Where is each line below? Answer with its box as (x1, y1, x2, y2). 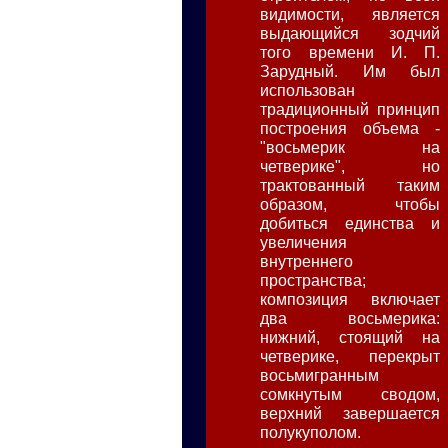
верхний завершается (260, 403, 441, 422)
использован (260, 80, 356, 99)
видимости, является (260, 4, 441, 23)
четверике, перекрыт (260, 346, 441, 365)
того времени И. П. (260, 42, 441, 61)
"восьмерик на (260, 137, 441, 156)
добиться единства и (260, 213, 441, 232)
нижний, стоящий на (260, 327, 441, 346)
